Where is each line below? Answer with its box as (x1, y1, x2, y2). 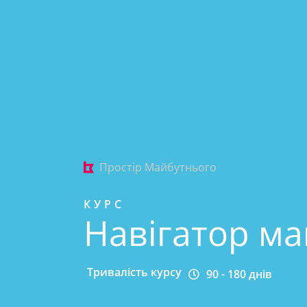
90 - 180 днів (206, 266, 272, 282)
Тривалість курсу (87, 265, 182, 280)
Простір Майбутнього (99, 160, 217, 175)
